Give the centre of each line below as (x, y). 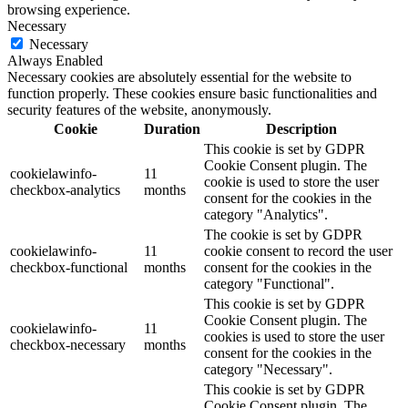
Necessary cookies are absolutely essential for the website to (179, 77)
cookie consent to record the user (298, 251)
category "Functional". (269, 284)
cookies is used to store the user (294, 337)
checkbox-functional (69, 268)
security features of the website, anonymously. (139, 110)
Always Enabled (55, 61)
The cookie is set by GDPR (283, 235)
